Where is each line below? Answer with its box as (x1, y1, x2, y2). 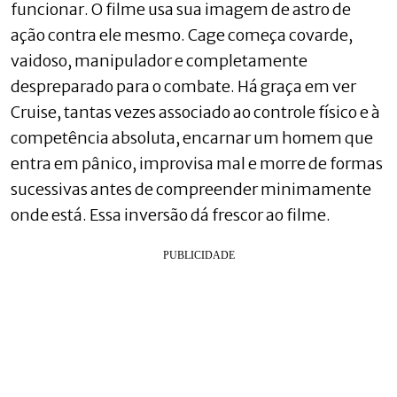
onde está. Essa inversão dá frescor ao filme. (11, 204, 331, 225)
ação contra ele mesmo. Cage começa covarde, (11, 24, 353, 45)
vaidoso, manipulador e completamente (11, 50, 307, 71)
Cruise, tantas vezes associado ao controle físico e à (11, 101, 380, 122)
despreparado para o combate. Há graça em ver (11, 75, 356, 97)
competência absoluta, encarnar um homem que (11, 127, 373, 148)
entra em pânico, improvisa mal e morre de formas (11, 152, 383, 174)
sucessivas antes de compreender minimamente (11, 178, 371, 199)
